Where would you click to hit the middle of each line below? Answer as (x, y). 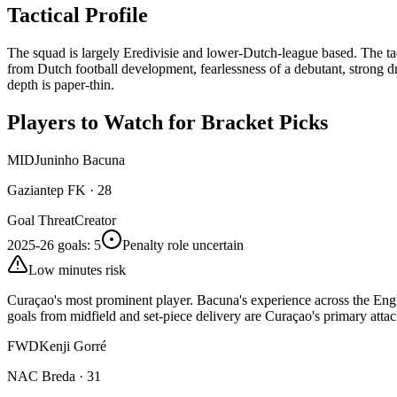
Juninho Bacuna (80, 160)
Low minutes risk (77, 270)
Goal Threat (41, 221)
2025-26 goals (47, 245)
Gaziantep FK (47, 191)
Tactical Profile (78, 16)
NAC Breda (41, 377)
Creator (95, 221)
